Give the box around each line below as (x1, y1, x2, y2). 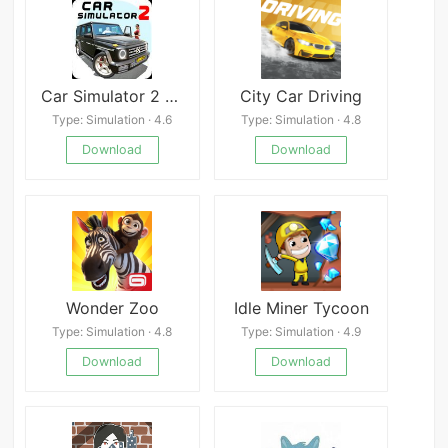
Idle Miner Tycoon (233, 297, 369, 318)
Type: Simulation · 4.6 (52, 112, 173, 128)
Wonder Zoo (65, 297, 159, 318)
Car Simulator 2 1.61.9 (165, 85, 179, 106)
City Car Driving (240, 85, 363, 106)
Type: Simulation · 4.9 (241, 324, 362, 340)
